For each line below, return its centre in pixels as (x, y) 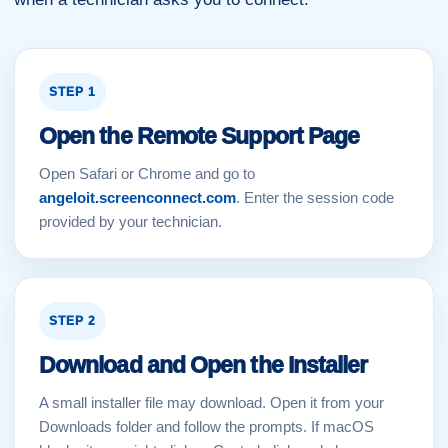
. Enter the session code (315, 197)
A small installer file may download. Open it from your (211, 402)
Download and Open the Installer (203, 365)
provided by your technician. (130, 221)
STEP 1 (72, 92)
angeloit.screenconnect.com (137, 197)
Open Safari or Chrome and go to (147, 173)
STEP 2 (72, 321)
